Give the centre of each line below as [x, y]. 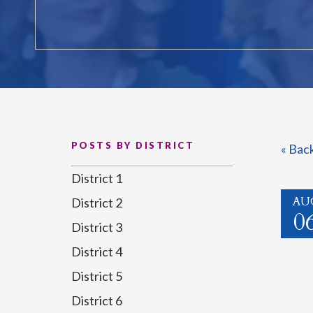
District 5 [97, 276]
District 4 [97, 252]
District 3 [97, 227]
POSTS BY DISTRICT [133, 145]
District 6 [97, 300]
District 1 [97, 178]
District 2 [97, 203]
